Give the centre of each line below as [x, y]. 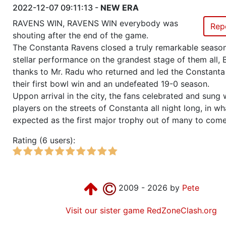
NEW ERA [120, 8]
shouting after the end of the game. [80, 36]
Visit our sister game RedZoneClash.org [141, 211]
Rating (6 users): [45, 140]
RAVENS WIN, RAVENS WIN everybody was [95, 23]
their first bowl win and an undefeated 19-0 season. [111, 84]
